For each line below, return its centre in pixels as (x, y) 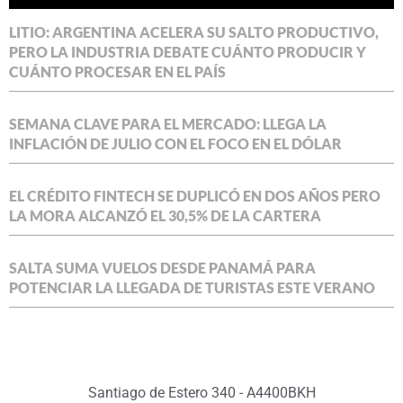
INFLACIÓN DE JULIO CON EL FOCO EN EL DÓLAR (175, 143)
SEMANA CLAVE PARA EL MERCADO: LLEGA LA (168, 123)
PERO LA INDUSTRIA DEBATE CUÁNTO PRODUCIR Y (188, 51)
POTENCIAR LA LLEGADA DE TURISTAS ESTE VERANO (192, 287)
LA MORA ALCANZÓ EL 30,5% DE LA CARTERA (165, 215)
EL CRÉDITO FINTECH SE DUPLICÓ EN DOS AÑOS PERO (195, 195)
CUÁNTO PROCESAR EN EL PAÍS (117, 71)
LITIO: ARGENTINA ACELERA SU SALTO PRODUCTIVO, (194, 31)
